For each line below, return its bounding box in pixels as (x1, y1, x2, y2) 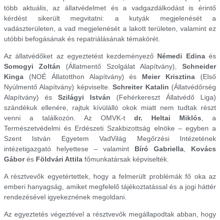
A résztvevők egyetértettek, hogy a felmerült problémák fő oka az (4, 172, 216, 180)
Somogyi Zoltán (4, 62, 60, 70)
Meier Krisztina (142, 72, 195, 81)
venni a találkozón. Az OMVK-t (4, 113, 134, 122)
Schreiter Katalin (112, 82, 169, 91)
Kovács (191, 144, 216, 153)
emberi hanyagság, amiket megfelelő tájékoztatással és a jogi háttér (4, 182, 216, 191)
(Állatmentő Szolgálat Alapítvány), (60, 62, 182, 70)
